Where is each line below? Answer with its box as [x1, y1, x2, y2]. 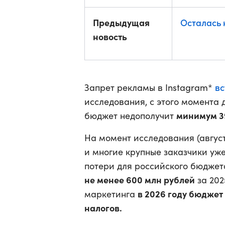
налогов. [84, 201, 122, 214]
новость [93, 30, 127, 43]
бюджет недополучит [84, 109, 176, 122]
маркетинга [84, 188, 138, 200]
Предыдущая [93, 16, 150, 29]
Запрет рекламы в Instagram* [84, 81, 215, 93]
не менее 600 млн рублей [84, 173, 195, 186]
